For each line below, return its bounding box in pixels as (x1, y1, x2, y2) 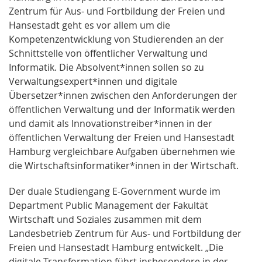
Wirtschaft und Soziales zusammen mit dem (9, 213, 202, 226)
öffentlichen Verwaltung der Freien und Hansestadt (9, 131, 235, 144)
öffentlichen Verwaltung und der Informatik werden (9, 103, 235, 116)
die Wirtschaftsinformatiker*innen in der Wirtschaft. (9, 159, 243, 173)
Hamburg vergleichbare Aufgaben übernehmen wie (9, 145, 235, 158)
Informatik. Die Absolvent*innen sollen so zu (9, 61, 204, 74)
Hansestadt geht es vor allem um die (9, 19, 170, 32)
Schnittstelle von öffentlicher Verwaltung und (9, 47, 208, 60)
